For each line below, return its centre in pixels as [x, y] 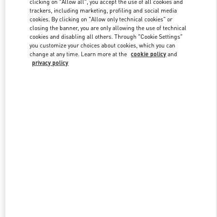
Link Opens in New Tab [155, 29]
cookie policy [149, 54]
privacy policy [50, 62]
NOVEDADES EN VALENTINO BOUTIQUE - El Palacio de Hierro [108, 136]
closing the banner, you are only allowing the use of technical [108, 28]
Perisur [108, 145]
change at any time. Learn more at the [79, 54]
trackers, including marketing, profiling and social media [103, 10]
